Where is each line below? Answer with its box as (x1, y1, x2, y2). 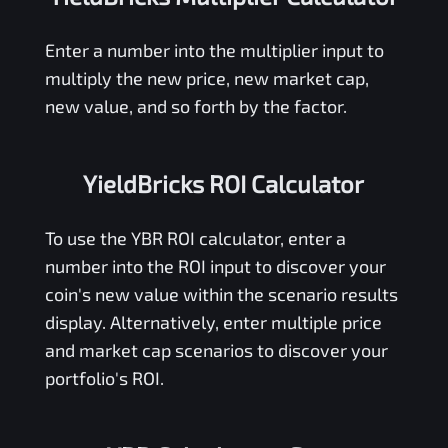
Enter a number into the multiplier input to (44, 38, 384, 61)
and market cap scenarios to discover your (44, 338, 388, 361)
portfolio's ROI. (44, 366, 164, 389)
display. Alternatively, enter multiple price (44, 310, 382, 333)
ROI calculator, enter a (162, 226, 346, 249)
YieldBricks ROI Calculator (83, 168, 365, 198)
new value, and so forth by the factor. (44, 94, 347, 117)
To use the (44, 226, 131, 249)
